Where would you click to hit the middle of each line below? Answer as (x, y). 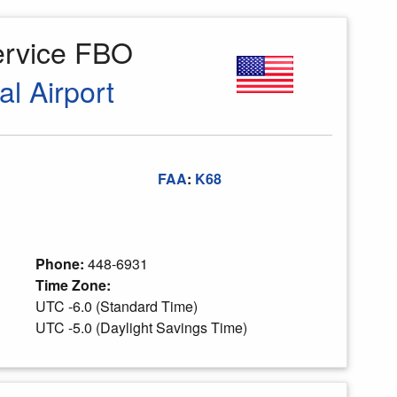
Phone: (61, 264)
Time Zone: (74, 285)
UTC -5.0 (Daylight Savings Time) (141, 327)
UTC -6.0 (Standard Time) (116, 306)
